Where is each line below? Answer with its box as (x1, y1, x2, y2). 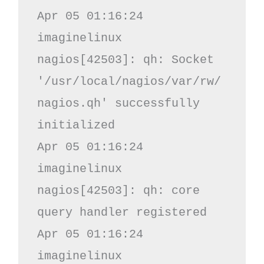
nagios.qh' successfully (37, 96, 200, 110)
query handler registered (37, 205, 207, 219)
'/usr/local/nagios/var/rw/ (37, 74, 221, 88)
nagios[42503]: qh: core (37, 183, 200, 197)
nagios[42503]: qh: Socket (37, 52, 214, 67)
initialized (37, 118, 115, 132)
